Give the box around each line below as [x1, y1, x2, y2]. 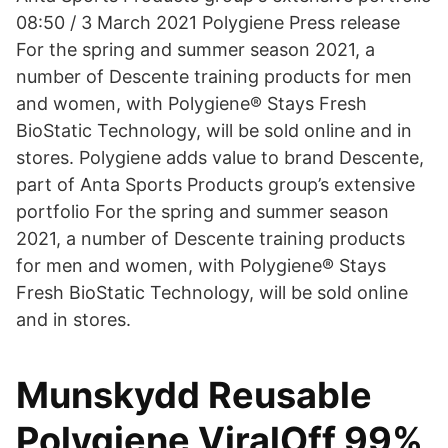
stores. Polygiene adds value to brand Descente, [16, 147, 424, 168]
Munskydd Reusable [16, 373, 372, 417]
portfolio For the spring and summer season [16, 201, 389, 222]
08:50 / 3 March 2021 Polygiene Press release [16, 12, 400, 33]
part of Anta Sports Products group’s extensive [16, 174, 415, 195]
